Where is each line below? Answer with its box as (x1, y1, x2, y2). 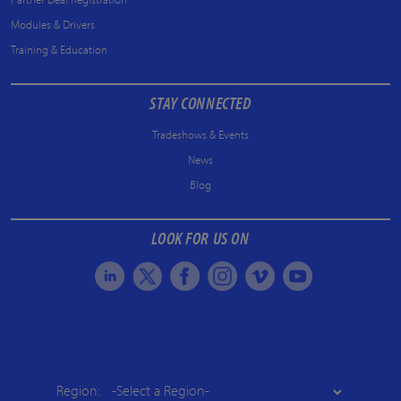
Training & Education (11, 41, 107, 56)
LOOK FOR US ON (151, 226, 250, 249)
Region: (55, 380, 100, 399)
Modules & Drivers (11, 16, 95, 31)
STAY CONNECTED (149, 90, 252, 114)
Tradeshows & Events (152, 126, 249, 141)
